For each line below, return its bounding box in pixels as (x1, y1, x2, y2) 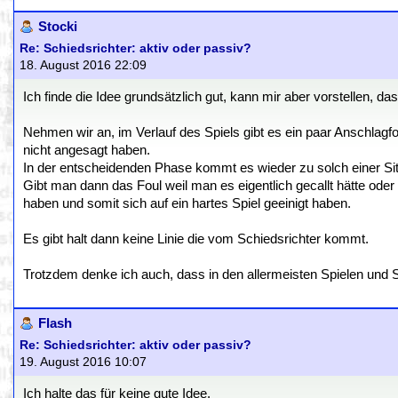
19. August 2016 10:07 (20, 355, 147, 369)
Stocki (38, 20, 77, 34)
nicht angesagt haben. (23, 143, 150, 157)
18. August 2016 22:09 (20, 59, 147, 72)
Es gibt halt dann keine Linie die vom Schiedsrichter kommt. (23, 232, 369, 246)
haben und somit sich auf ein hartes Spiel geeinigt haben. (23, 196, 351, 211)
